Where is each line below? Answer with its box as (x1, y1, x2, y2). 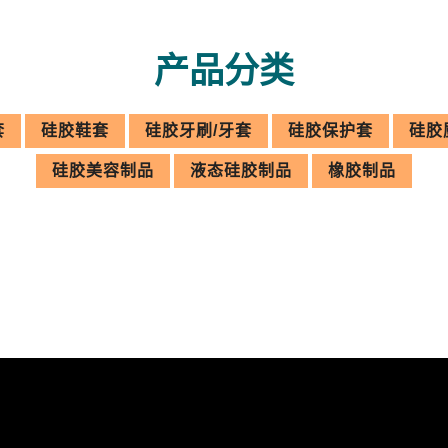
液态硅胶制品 (190, 162, 292, 180)
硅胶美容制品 (52, 162, 154, 180)
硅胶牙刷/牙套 (145, 122, 252, 140)
